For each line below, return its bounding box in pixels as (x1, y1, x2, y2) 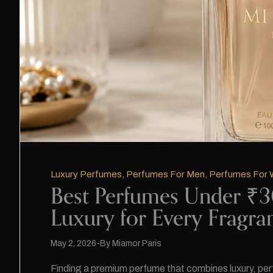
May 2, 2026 (51, 239, 96, 249)
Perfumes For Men (126, 169, 205, 180)
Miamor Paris (112, 239, 161, 249)
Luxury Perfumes (51, 169, 122, 180)
